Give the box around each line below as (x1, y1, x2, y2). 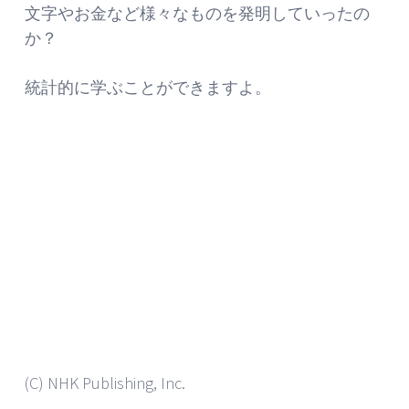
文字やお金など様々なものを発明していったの (25, 2, 370, 24)
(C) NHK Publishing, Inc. (25, 372, 185, 393)
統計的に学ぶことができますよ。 (25, 76, 271, 98)
